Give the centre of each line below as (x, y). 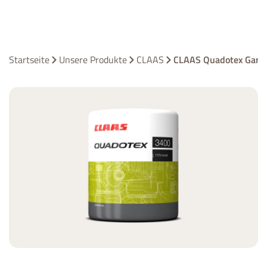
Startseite (29, 60)
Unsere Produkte (93, 60)
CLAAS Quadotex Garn (219, 60)
